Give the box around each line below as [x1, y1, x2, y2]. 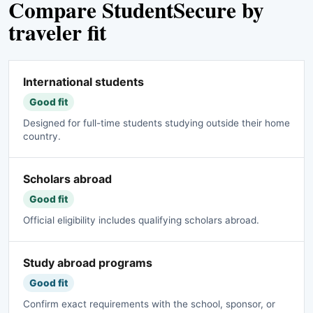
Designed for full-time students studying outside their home [23, 117, 290, 129]
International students [23, 74, 144, 89]
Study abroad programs [23, 255, 152, 270]
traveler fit [8, 15, 106, 48]
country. [23, 130, 61, 142]
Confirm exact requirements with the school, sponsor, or [23, 298, 275, 310]
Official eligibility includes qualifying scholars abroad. [23, 214, 259, 226]
